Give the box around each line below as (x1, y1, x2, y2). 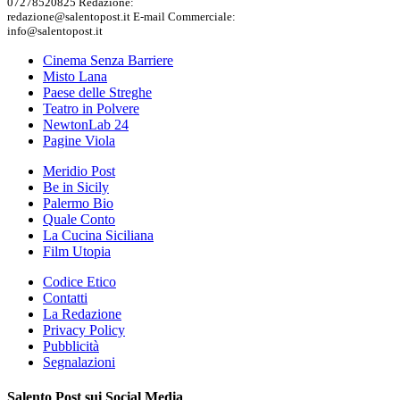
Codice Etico (43, 273, 116, 289)
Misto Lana (43, 68, 107, 84)
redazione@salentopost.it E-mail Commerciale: (7, 9, 236, 23)
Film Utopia (43, 243, 111, 259)
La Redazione (43, 305, 121, 321)
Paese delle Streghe (43, 84, 152, 100)
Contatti (43, 289, 87, 305)
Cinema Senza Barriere (43, 52, 173, 68)
